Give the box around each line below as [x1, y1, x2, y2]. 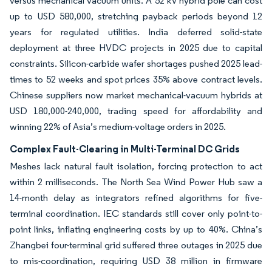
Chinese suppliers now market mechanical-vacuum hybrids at [10, 89, 262, 101]
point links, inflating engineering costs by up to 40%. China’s [10, 223, 262, 235]
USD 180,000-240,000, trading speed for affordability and [10, 105, 262, 117]
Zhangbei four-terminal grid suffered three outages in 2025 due [10, 239, 262, 251]
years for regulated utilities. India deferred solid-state [10, 26, 262, 38]
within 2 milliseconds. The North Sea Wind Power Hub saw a [10, 176, 262, 188]
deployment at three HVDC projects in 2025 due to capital [10, 42, 262, 53]
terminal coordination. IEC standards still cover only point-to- [10, 208, 262, 219]
